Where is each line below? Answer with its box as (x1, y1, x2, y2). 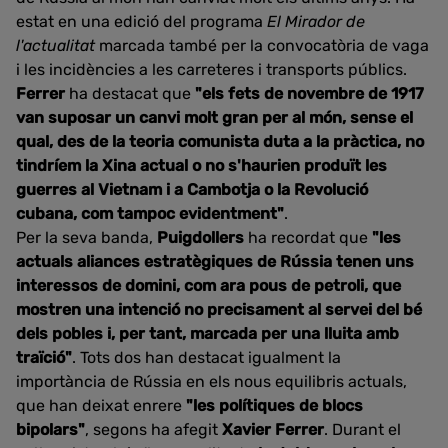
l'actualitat (16, 36, 95, 55)
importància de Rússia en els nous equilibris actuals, (16, 372, 407, 391)
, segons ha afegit (85, 420, 222, 439)
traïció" (16, 348, 72, 367)
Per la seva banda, (16, 228, 157, 247)
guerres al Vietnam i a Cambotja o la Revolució (16, 180, 368, 199)
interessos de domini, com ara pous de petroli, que (16, 276, 401, 295)
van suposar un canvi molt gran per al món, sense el (16, 108, 413, 127)
